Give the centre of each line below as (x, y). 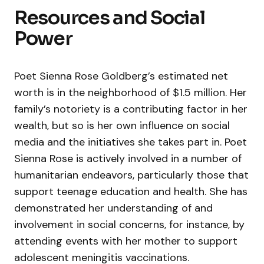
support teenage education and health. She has (131, 191)
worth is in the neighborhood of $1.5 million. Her (131, 92)
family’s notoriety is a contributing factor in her (131, 109)
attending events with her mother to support (126, 241)
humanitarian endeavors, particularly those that (131, 175)
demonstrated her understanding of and (113, 208)
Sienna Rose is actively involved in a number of (128, 158)
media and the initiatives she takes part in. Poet (131, 142)
